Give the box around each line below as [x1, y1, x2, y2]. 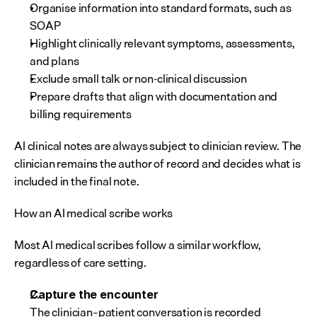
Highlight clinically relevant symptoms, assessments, [30, 34, 295, 52]
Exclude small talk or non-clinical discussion [30, 69, 247, 88]
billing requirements [30, 105, 132, 123]
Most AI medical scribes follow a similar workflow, [14, 236, 261, 254]
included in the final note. [14, 172, 139, 190]
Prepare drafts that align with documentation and [30, 87, 278, 105]
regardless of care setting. [14, 253, 146, 272]
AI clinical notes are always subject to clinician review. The [14, 137, 302, 155]
